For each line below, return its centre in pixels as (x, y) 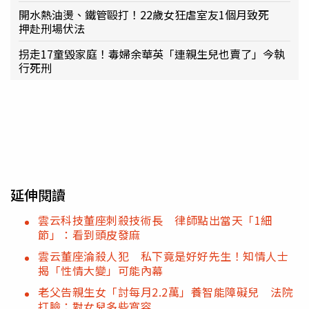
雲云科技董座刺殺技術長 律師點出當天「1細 (155, 220)
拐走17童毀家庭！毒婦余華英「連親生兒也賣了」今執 (152, 54)
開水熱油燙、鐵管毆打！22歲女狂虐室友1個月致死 (149, 15)
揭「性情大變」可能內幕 (101, 271)
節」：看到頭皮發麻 (89, 235)
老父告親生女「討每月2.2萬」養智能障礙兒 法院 (166, 292)
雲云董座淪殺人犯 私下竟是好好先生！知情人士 (163, 256)
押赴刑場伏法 (52, 29)
